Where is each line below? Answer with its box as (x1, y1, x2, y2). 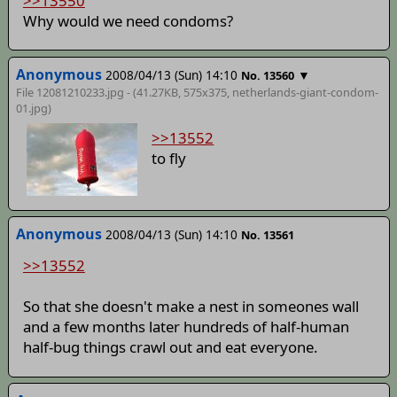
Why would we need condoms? (22, 10, 233, 31)
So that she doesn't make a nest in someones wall (22, 296, 359, 317)
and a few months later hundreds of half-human (22, 316, 349, 338)
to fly (152, 147, 187, 168)
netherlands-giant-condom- (231, 83, 378, 100)
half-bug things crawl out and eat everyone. (22, 337, 318, 358)
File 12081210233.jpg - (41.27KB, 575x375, (15, 83, 232, 100)
